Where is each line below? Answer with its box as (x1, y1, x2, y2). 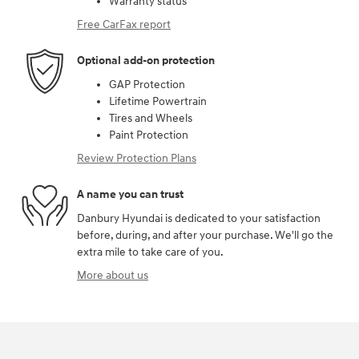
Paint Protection (109, 127, 188, 142)
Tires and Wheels (109, 111, 192, 125)
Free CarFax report (77, 17, 171, 31)
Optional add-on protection (77, 54, 215, 68)
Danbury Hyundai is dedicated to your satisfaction (77, 211, 321, 225)
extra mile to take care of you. (77, 244, 224, 259)
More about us (77, 268, 148, 282)
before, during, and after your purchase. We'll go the (77, 228, 333, 242)
